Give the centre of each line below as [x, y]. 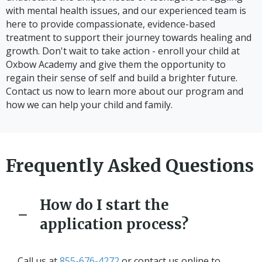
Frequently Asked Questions [130, 165]
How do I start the [104, 205]
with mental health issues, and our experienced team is [126, 10]
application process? [114, 224]
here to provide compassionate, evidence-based [111, 24]
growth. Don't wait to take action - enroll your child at [123, 51]
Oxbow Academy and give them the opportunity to [116, 64]
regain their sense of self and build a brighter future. [122, 77]
